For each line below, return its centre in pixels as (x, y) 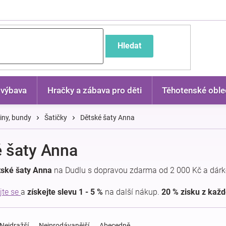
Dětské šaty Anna (107, 118)
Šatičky (56, 118)
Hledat (129, 46)
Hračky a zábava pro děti (94, 90)
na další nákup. (132, 192)
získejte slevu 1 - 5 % (65, 192)
